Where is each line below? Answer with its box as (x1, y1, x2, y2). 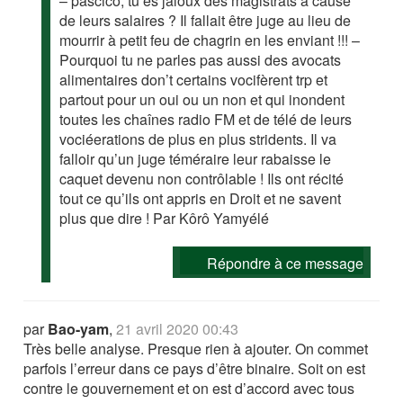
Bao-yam (48, 318, 110, 340)
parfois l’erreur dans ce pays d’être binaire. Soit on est (23, 358, 366, 380)
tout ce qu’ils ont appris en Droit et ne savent (59, 188, 342, 210)
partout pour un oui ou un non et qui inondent (59, 89, 345, 111)
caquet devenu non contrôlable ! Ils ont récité (59, 168, 345, 190)
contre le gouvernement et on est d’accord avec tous (23, 378, 355, 399)
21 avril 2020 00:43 (116, 318, 239, 340)
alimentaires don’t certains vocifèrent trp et (59, 69, 328, 91)
